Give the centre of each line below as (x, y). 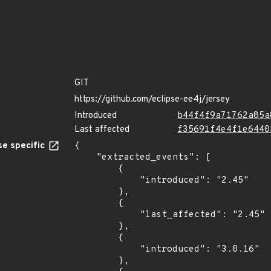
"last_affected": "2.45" (107, 215)
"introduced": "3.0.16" (107, 250)
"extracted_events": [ (85, 158)
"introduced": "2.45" (107, 181)
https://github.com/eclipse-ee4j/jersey (152, 100)
